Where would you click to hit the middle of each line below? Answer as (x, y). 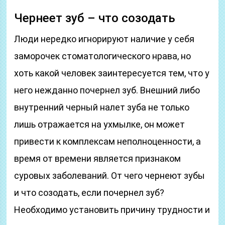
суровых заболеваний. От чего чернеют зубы (110, 176)
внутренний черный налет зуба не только (102, 107)
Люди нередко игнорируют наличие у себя (104, 39)
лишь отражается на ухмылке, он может (100, 124)
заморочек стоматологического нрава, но (103, 56)
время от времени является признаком (98, 158)
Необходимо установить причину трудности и (112, 210)
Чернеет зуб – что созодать (95, 18)
